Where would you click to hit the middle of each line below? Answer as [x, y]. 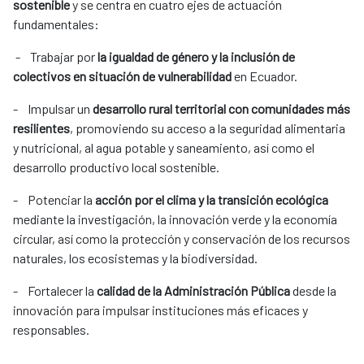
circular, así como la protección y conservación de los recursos [182, 239]
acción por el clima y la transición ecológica [212, 200]
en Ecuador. [264, 76]
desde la [313, 291]
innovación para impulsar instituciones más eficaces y [160, 310]
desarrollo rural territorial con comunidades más [221, 109]
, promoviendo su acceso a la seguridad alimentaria [208, 128]
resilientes [41, 128]
